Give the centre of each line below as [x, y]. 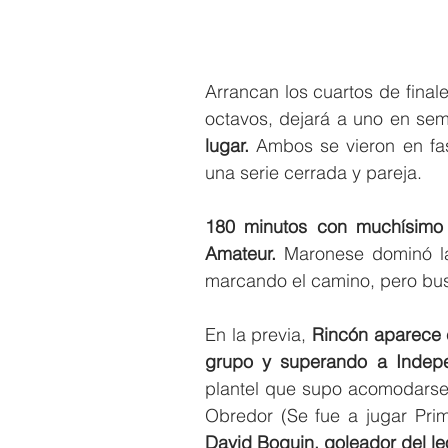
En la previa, [259, 335]
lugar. [227, 146]
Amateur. [240, 254]
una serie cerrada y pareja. [313, 173]
